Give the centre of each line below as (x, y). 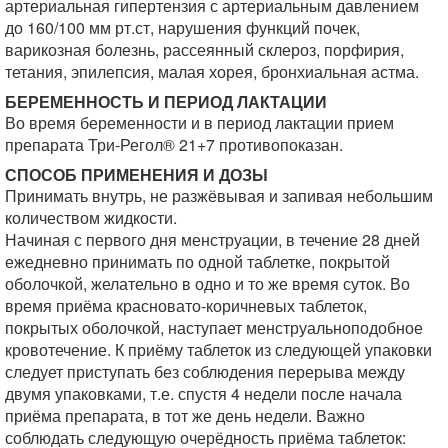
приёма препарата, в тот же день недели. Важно (185, 415)
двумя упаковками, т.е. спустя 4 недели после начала (203, 393)
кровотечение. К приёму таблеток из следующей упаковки (218, 349)
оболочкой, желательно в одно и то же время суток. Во (207, 283)
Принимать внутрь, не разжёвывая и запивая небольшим (219, 195)
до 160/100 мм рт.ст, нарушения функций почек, (182, 27)
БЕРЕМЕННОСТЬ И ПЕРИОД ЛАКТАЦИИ (166, 101)
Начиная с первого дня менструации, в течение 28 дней (212, 239)
